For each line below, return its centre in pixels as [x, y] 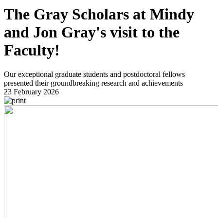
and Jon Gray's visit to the [92, 32]
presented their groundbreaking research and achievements [93, 83]
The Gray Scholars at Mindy [99, 14]
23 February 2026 [31, 91]
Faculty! [32, 50]
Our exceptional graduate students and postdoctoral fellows [94, 74]
